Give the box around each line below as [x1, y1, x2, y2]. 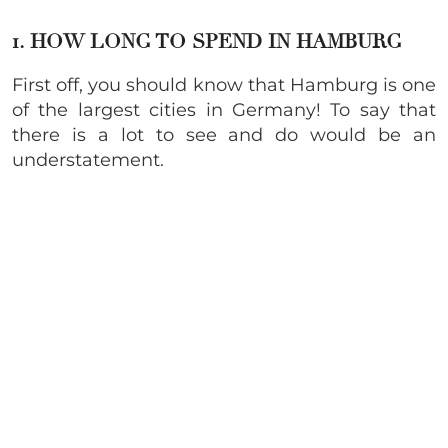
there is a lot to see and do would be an [12, 124, 436, 147]
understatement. [12, 149, 164, 172]
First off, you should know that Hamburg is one [12, 74, 436, 97]
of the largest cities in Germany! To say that [12, 99, 436, 122]
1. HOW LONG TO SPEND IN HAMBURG [12, 29, 402, 55]
